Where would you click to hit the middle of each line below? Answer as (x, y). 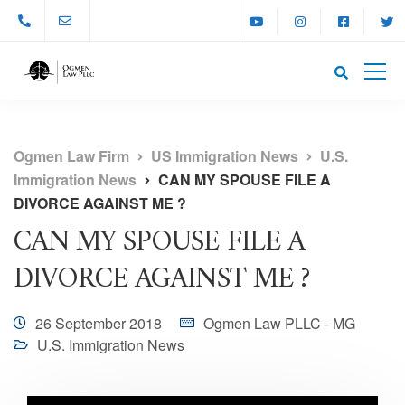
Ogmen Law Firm (71, 156)
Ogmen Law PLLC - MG (279, 323)
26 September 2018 (99, 323)
